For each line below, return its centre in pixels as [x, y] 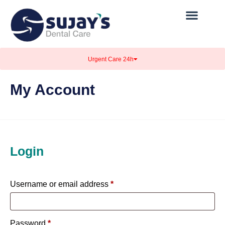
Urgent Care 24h [110, 59]
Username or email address [60, 184]
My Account [52, 90]
